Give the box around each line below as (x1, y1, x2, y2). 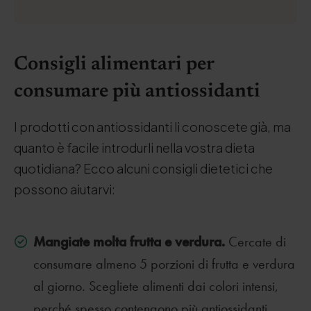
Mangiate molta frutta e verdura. (33, 233, 228, 250)
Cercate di (228, 233, 286, 250)
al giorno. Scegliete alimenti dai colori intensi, (33, 278, 278, 294)
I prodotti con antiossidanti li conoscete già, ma (14, 119, 291, 135)
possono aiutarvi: (14, 181, 115, 197)
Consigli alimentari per (14, 55, 214, 74)
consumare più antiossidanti (14, 82, 260, 101)
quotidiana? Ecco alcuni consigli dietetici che (14, 160, 273, 176)
